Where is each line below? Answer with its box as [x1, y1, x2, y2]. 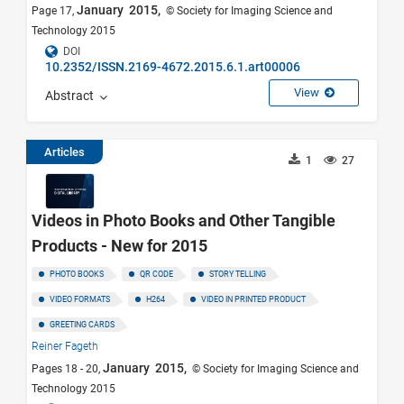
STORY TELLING [209, 270, 266, 280]
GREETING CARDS [50, 320, 115, 330]
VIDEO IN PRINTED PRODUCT [201, 295, 306, 305]
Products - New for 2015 [32, 236, 207, 256]
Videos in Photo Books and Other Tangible [32, 211, 335, 231]
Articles [44, 145, 85, 160]
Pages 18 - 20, [32, 363, 103, 376]
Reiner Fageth [32, 340, 98, 353]
